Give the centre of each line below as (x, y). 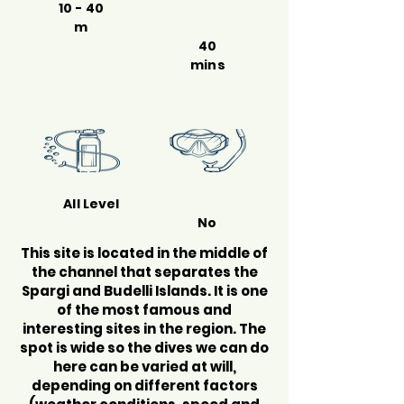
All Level (92, 204)
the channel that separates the (144, 272)
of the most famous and (144, 310)
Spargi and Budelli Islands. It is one (144, 291)
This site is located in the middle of (144, 253)
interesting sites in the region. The (144, 329)
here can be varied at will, (144, 367)
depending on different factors (144, 386)
